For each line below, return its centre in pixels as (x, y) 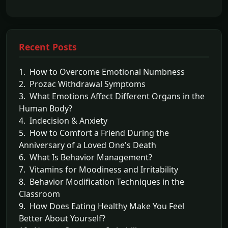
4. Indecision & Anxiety (63, 120)
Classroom (39, 194)
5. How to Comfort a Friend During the (94, 133)
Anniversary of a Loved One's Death (88, 145)
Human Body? (46, 108)
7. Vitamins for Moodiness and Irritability (98, 169)
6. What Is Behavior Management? (85, 157)
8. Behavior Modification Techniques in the (102, 181)
